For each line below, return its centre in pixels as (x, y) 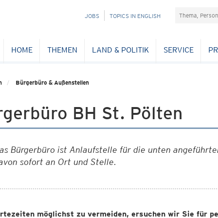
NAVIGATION (81, 15)
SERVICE (178, 50)
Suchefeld (192, 12)
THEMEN (62, 50)
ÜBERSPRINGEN (85, 26)
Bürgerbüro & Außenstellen (52, 82)
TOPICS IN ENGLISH (135, 16)
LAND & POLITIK (120, 50)
